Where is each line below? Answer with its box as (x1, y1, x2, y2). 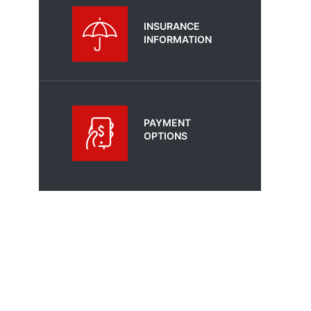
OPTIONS (144, 130, 187, 142)
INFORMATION (144, 33, 212, 45)
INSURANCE (144, 20, 200, 32)
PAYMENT (144, 117, 191, 128)
